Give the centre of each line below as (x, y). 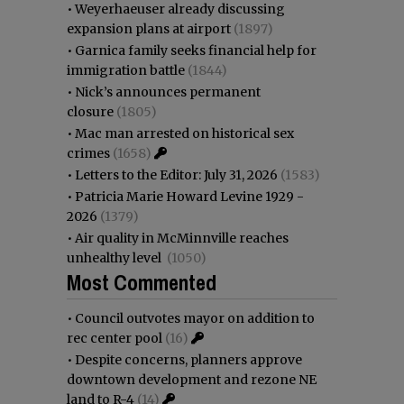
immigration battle (126, 70)
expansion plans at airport (149, 28)
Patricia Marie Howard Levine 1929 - (189, 196)
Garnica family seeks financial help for (196, 50)
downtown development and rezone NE (192, 379)
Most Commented (142, 282)
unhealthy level (115, 257)
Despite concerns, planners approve (188, 359)
